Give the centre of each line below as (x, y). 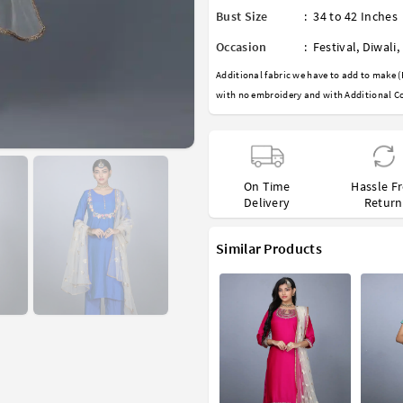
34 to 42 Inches (355, 17)
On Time (267, 187)
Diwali (379, 47)
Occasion (242, 47)
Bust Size (242, 17)
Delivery (267, 203)
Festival (335, 47)
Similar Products (269, 249)
